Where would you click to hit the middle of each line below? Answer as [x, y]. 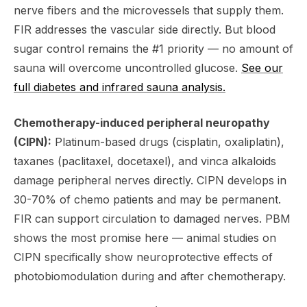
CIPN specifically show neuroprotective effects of [143, 257]
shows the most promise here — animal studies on [145, 238]
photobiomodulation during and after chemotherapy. [150, 276]
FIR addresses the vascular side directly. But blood [145, 29]
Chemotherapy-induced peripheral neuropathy [142, 123]
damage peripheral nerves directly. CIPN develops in [150, 180]
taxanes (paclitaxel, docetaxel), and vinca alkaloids [145, 161]
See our [262, 68]
